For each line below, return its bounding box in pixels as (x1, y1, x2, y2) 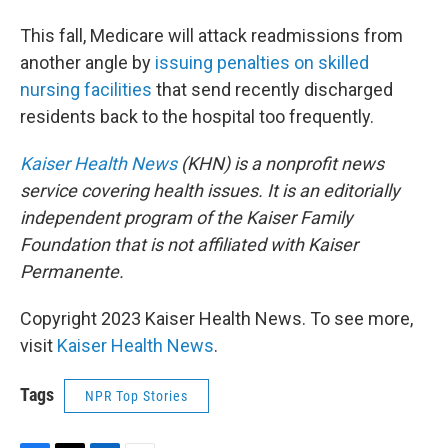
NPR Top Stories (85, 388, 188, 404)
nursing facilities (20, 79, 152, 100)
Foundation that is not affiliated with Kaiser (20, 234, 358, 255)
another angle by (20, 52, 155, 73)
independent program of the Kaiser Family (20, 207, 353, 228)
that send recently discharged (152, 79, 393, 100)
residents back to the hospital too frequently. (20, 106, 374, 127)
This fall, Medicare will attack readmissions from (20, 25, 403, 46)
